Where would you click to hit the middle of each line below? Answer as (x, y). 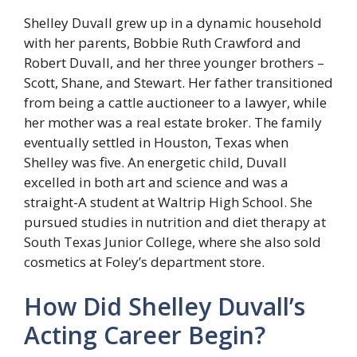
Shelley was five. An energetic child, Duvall (155, 163)
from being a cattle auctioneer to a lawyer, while (175, 103)
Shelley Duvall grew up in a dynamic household (173, 23)
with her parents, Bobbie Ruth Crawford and (163, 43)
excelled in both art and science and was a (156, 182)
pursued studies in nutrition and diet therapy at (175, 222)
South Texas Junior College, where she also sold (173, 242)
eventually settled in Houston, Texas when (156, 143)
